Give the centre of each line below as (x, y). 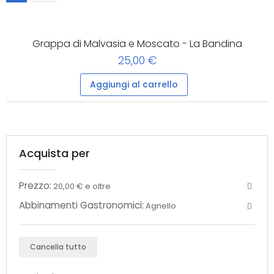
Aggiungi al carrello (134, 84)
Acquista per (54, 153)
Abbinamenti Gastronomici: (81, 206)
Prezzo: (35, 185)
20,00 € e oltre (82, 186)
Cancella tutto (58, 247)
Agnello (161, 206)
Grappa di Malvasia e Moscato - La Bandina (137, 43)
